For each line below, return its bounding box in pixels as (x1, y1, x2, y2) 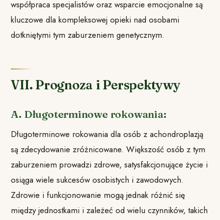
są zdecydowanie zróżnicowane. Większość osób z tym (11, 143, 206, 156)
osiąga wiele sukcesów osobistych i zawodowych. (11, 174, 184, 186)
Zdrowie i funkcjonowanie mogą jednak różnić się (11, 189, 186, 201)
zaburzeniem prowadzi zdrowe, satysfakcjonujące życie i (11, 159, 208, 171)
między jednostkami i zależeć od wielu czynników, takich (11, 204, 208, 217)
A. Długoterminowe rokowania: (11, 108, 166, 120)
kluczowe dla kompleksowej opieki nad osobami (11, 13, 180, 26)
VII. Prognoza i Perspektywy (11, 77, 181, 93)
